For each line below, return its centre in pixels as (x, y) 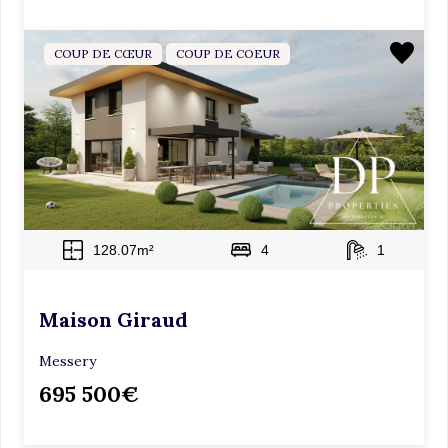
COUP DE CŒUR (103, 53)
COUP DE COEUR (228, 53)
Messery (67, 361)
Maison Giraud (113, 319)
